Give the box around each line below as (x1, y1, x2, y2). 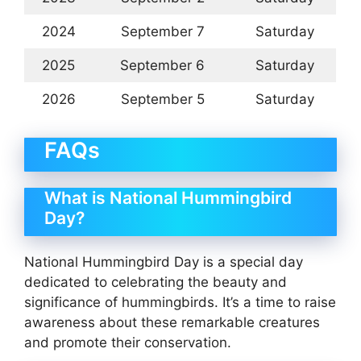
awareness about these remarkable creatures (24, 314, 320, 331)
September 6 (120, 56, 205, 73)
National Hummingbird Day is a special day (24, 254, 303, 271)
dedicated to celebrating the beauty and (24, 274, 287, 291)
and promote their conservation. (24, 334, 231, 351)
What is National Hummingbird (44, 188, 292, 209)
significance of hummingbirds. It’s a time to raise (24, 294, 336, 311)
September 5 (120, 90, 205, 107)
